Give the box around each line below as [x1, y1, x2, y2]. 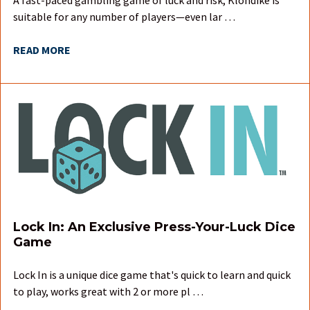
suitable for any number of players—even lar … [13, 9, 235, 24]
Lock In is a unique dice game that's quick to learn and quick [13, 267, 291, 282]
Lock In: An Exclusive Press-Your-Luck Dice [13, 219, 295, 235]
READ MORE [13, 42, 71, 57]
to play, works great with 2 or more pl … [13, 284, 203, 298]
